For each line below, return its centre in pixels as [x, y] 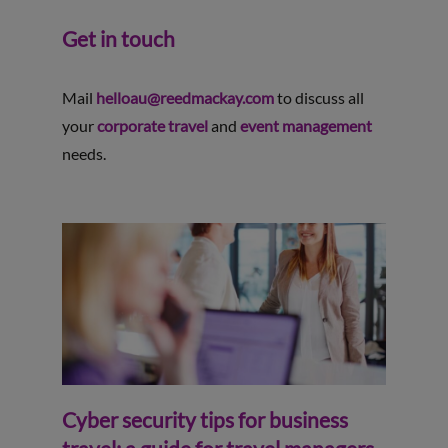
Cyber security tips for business [204, 419]
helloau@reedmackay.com [184, 97]
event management [305, 125]
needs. [83, 153]
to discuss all [318, 97]
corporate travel [152, 125]
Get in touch [118, 38]
